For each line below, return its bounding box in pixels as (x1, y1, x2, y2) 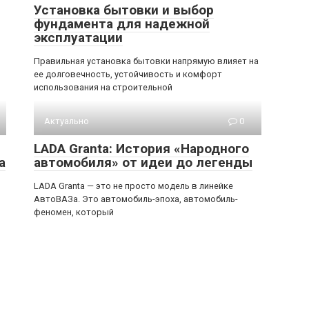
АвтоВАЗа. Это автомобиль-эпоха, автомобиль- (34, 193, 238, 204)
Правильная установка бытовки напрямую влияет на (34, 55, 259, 66)
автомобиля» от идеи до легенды (34, 154, 252, 170)
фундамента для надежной (34, 15, 210, 32)
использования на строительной (34, 81, 172, 92)
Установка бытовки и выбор (34, 1, 214, 18)
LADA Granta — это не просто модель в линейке (34, 180, 233, 191)
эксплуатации (34, 29, 123, 46)
